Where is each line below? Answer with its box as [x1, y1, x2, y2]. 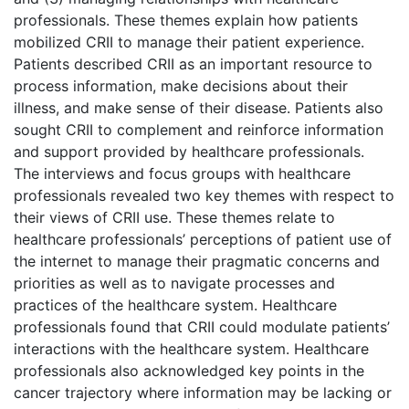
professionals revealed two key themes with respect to [14, 185, 394, 204]
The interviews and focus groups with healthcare [14, 163, 351, 183]
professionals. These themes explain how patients [14, 10, 358, 29]
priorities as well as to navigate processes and [14, 273, 335, 292]
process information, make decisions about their [14, 76, 348, 95]
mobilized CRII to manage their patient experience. [14, 32, 364, 51]
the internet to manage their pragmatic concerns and [14, 251, 380, 270]
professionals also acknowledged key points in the [14, 361, 364, 380]
